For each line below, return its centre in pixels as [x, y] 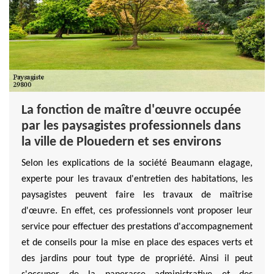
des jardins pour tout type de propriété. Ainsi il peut [137, 259]
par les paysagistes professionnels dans [131, 127]
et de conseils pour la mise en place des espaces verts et [137, 243]
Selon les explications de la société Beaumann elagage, [137, 164]
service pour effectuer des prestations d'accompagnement [137, 227]
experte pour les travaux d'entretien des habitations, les [137, 180]
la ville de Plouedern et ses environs [121, 143]
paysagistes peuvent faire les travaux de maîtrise [137, 195]
